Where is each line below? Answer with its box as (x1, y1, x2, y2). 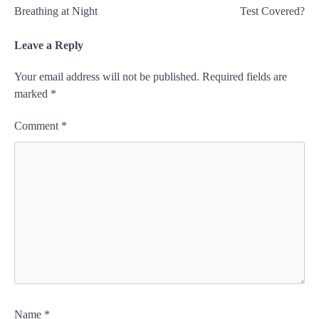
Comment (14, 120, 61, 132)
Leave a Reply (14, 39, 83, 52)
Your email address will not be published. (14, 70, 199, 83)
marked (14, 88, 51, 100)
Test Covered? (240, 5, 305, 18)
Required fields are (202, 70, 287, 83)
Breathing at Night (14, 5, 98, 18)
